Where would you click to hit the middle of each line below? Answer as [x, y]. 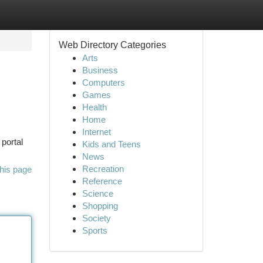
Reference [102, 181]
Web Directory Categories [112, 45]
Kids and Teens [111, 144]
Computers [103, 82]
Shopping [100, 206]
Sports [95, 230]
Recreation [103, 169]
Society [96, 218]
